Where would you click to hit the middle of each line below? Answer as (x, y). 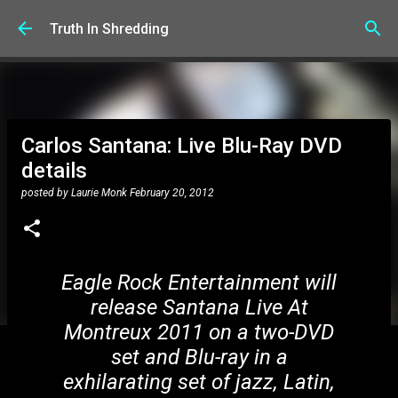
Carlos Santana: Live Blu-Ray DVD (182, 146)
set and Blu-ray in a (199, 357)
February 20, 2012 (172, 193)
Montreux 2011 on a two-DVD (199, 332)
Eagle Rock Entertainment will (199, 283)
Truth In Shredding (109, 28)
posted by (46, 193)
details (54, 171)
